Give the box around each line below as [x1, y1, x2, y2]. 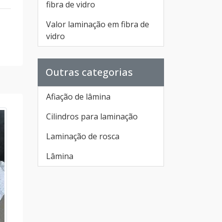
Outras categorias [46, 65, 133, 79]
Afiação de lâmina [46, 91, 111, 102]
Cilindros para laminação [46, 111, 138, 122]
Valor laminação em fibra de [46, 19, 149, 30]
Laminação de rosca [46, 131, 119, 142]
